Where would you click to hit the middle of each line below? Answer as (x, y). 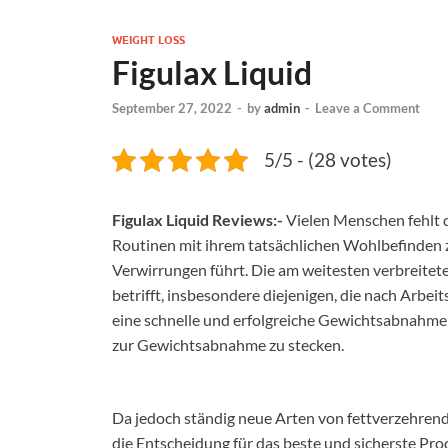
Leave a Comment (367, 108)
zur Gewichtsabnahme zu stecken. (228, 345)
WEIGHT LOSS (148, 40)
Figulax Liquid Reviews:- (197, 220)
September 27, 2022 (172, 108)
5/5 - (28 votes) (328, 160)
